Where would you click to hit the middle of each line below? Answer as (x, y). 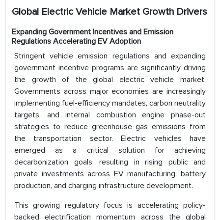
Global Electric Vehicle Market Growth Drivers (110, 12)
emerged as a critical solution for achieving (110, 151)
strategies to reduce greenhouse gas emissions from (110, 127)
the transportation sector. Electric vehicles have (110, 139)
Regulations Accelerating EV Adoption (76, 41)
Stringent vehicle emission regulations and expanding (110, 56)
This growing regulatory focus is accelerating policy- (110, 206)
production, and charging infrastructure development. (104, 186)
